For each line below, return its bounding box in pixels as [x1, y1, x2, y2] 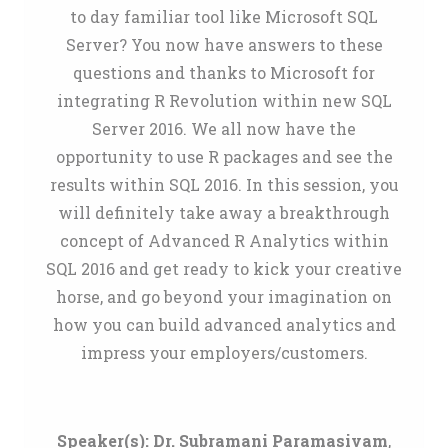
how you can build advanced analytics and [52, 314, 396, 335]
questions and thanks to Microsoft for [73, 62, 375, 83]
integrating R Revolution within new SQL [56, 90, 392, 111]
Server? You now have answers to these [65, 34, 383, 55]
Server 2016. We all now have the [92, 118, 356, 139]
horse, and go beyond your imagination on [56, 286, 392, 307]
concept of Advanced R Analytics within [59, 230, 389, 251]
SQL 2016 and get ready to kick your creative [46, 258, 402, 279]
